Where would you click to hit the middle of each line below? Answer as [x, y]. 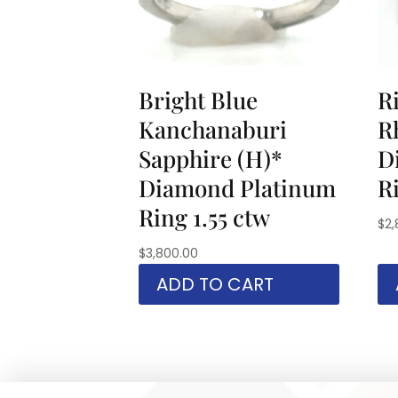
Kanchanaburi [212, 129]
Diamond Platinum [237, 187]
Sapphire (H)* [210, 158]
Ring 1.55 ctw [204, 217]
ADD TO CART [215, 284]
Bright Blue [198, 99]
